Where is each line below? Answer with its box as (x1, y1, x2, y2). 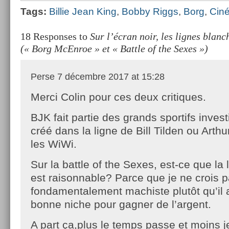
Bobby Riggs (122, 6, 178, 17)
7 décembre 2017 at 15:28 (55, 71, 165, 82)
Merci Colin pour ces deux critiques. (31, 90, 206, 103)
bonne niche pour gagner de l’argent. (31, 198, 211, 210)
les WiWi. (31, 138, 77, 150)
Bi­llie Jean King (49, 6, 117, 17)
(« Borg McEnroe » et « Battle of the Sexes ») (20, 42, 208, 54)
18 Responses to (20, 30, 90, 42)
